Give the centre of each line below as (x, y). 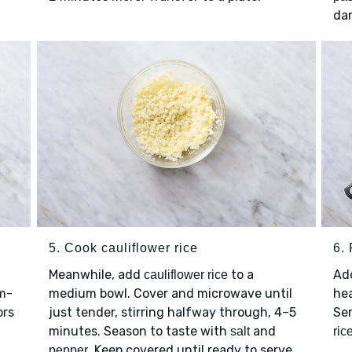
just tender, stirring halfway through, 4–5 (172, 312)
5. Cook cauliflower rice (123, 247)
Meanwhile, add (96, 274)
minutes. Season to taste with (139, 331)
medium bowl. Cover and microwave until (170, 293)
